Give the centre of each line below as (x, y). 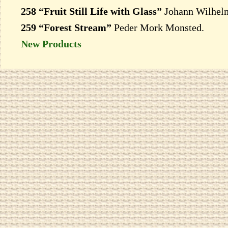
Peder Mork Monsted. (158, 27)
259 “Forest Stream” (66, 27)
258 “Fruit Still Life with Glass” (93, 11)
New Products (51, 44)
